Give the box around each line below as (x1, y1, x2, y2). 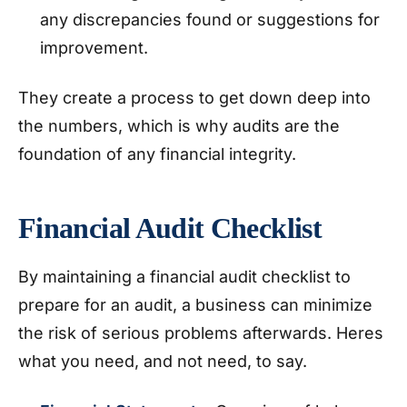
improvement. (40, 38, 153, 57)
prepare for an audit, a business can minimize (18, 295, 372, 314)
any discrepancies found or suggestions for (40, 10, 380, 29)
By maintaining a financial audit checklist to (18, 267, 351, 286)
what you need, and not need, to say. (18, 352, 316, 371)
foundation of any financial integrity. (18, 144, 301, 164)
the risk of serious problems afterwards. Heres (18, 323, 383, 342)
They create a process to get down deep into (18, 88, 371, 107)
